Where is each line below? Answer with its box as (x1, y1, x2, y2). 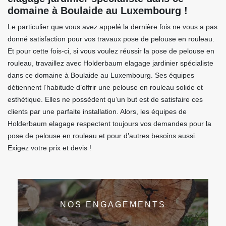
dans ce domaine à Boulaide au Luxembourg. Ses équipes (8, 71, 194, 80)
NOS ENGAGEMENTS (60, 200, 166, 209)
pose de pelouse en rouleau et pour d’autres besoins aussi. (8, 132, 197, 140)
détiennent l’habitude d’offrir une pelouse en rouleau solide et (8, 83, 203, 92)
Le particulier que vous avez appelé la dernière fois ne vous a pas (8, 23, 217, 31)
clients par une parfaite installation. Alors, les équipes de (8, 107, 187, 116)
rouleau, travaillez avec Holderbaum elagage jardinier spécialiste (8, 59, 213, 68)
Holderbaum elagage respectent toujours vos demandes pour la (8, 120, 211, 128)
